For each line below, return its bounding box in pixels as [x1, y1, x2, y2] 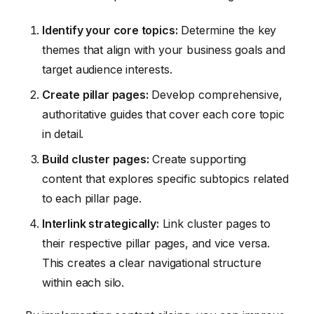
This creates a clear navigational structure [42, 255, 261, 270]
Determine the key [177, 22, 277, 37]
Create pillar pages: [42, 87, 149, 102]
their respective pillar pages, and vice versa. [42, 235, 270, 250]
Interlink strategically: [42, 216, 159, 231]
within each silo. [42, 275, 125, 289]
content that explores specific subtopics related [42, 171, 289, 186]
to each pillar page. [42, 191, 142, 205]
